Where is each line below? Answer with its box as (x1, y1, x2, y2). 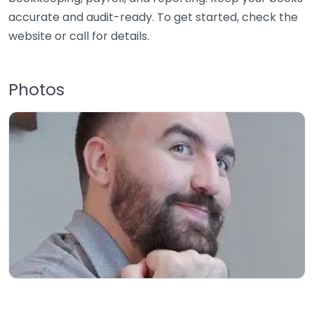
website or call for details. (8, 28, 149, 44)
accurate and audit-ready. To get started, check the (8, 9, 298, 25)
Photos (8, 78, 64, 101)
